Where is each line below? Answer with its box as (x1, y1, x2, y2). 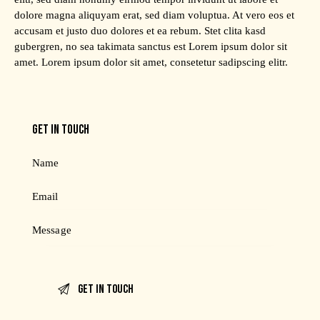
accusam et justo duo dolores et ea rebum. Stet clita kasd (14, 24, 266, 36)
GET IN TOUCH (32, 121, 89, 137)
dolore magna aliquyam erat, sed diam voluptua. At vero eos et (14, 9, 294, 21)
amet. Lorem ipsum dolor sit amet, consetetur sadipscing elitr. (14, 56, 288, 68)
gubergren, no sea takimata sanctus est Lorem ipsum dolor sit (14, 40, 287, 52)
